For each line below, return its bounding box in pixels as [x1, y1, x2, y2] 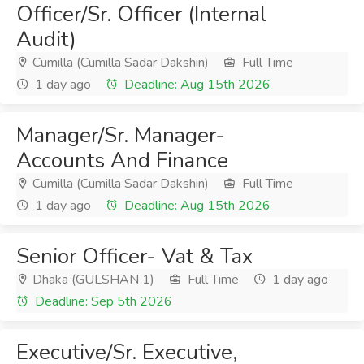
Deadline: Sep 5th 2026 [32, 292, 172, 310]
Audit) [16, 25, 76, 54]
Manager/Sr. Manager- [16, 121, 225, 149]
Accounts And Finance [16, 146, 228, 175]
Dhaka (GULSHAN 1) [29, 271, 154, 288]
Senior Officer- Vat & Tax [16, 242, 253, 271]
